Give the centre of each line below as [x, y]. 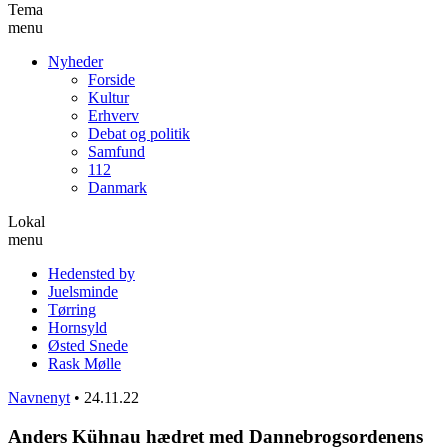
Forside [111, 79]
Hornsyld [77, 327]
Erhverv [113, 115]
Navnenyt [39, 397]
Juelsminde [83, 291]
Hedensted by [91, 273]
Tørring [72, 309]
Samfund [116, 151]
